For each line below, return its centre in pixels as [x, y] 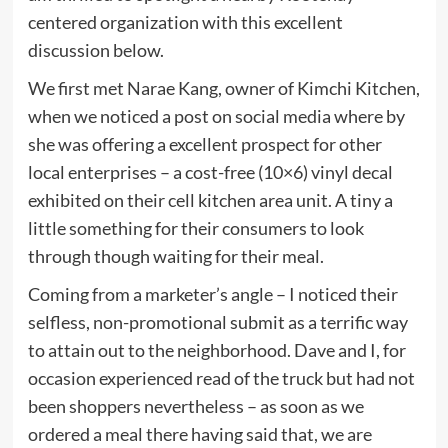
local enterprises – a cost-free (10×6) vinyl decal [210, 171]
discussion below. [95, 49]
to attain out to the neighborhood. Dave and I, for [216, 349]
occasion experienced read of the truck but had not [221, 377]
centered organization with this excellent [185, 21]
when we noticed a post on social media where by [216, 115]
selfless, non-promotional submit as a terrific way [217, 321]
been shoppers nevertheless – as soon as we [195, 405]
